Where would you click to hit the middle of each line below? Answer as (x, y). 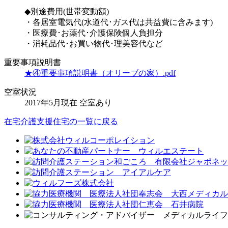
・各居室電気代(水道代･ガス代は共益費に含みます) (119, 22)
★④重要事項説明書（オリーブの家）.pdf (100, 73)
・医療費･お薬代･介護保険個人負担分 (94, 33)
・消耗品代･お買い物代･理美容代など (94, 43)
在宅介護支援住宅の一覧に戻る (61, 121)
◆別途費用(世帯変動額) (67, 11)
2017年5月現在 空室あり (68, 102)
